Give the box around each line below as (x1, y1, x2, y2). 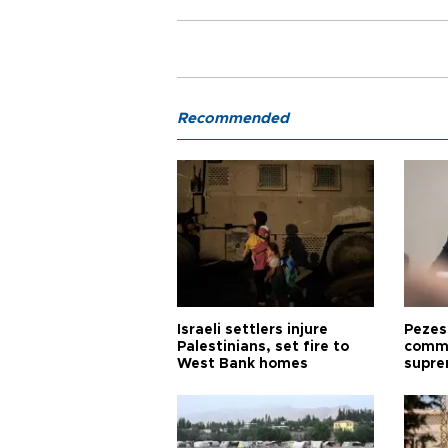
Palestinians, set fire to (177, 339, 349, 354)
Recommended (177, 110, 289, 126)
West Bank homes (177, 356, 308, 371)
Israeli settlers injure (177, 322, 328, 337)
